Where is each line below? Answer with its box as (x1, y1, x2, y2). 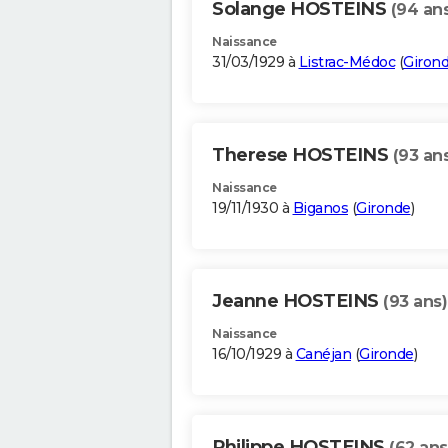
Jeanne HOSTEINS (212, 290, 383, 313)
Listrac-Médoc (298, 53, 395, 72)
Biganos (292, 199, 348, 218)
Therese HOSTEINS (212, 144, 393, 167)
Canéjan (295, 345, 351, 364)
